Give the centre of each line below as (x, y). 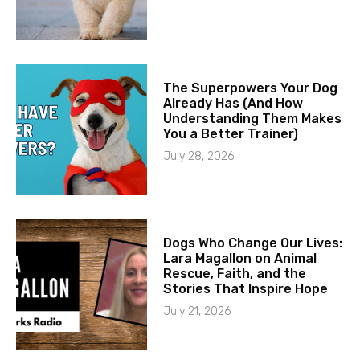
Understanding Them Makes (253, 118)
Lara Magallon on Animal (240, 258)
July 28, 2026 (199, 156)
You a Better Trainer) (231, 133)
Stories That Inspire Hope (246, 288)
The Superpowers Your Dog (251, 88)
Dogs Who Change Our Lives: (253, 243)
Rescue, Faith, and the (235, 273)
